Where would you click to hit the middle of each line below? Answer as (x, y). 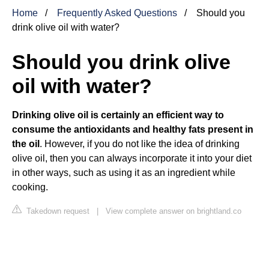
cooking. (30, 187)
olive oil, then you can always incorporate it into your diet (132, 158)
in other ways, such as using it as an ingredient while (124, 172)
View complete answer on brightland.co (174, 211)
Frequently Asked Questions (117, 13)
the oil (26, 144)
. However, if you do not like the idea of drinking (140, 144)
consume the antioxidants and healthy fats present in (133, 129)
